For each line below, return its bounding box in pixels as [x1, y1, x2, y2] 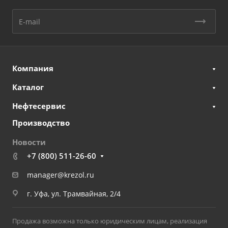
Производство [12, 118, 70, 128]
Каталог [12, 82, 44, 92]
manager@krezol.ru [27, 170, 94, 180]
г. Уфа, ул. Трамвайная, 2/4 [27, 188, 121, 198]
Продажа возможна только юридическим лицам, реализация [12, 216, 207, 225]
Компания [12, 63, 53, 73]
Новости [12, 137, 46, 147]
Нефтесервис [12, 101, 66, 111]
